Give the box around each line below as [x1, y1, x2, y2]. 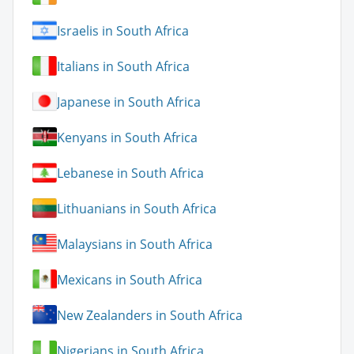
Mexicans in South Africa [57, 270, 202, 288]
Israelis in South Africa [57, 21, 189, 40]
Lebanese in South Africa [57, 164, 204, 182]
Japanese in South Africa [57, 92, 201, 111]
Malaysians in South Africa [57, 235, 213, 253]
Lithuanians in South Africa [57, 199, 217, 217]
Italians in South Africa [57, 57, 190, 75]
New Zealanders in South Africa [57, 306, 243, 324]
